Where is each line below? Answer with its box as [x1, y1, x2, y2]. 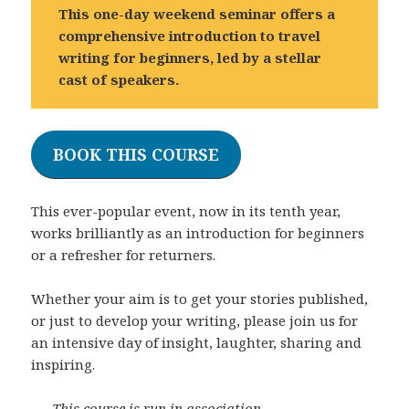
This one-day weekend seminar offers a [58, 5, 336, 24]
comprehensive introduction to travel [58, 26, 321, 46]
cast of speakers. [58, 70, 180, 89]
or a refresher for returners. [31, 245, 216, 264]
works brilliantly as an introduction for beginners [31, 223, 365, 242]
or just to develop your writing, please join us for [31, 310, 359, 330]
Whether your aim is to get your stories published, [31, 288, 369, 308]
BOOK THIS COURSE [53, 143, 220, 166]
